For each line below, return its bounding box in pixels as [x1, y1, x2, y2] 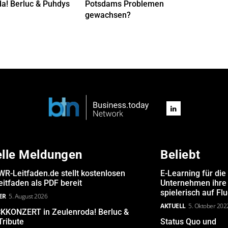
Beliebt [160, 148, 201, 162]
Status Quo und [160, 217, 217, 227]
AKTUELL [160, 202, 186, 211]
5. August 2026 [9, 192, 48, 201]
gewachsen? [85, 10, 131, 20]
